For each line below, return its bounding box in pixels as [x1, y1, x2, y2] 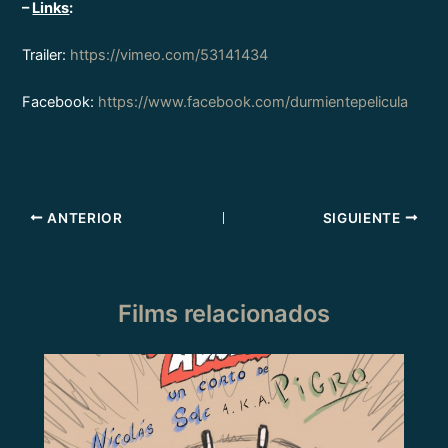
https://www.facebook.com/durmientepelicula [98, 93, 409, 112]
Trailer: [22, 46, 71, 65]
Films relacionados [118, 299, 330, 329]
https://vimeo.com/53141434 [70, 46, 269, 65]
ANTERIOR [43, 209, 123, 226]
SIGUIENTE [322, 209, 405, 226]
